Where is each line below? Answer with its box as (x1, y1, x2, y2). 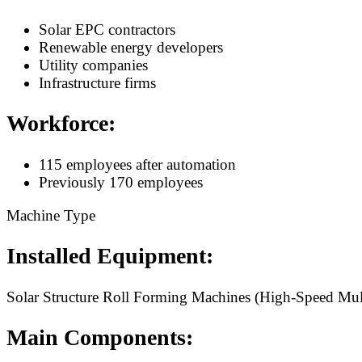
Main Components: (6, 325, 193, 351)
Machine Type (6, 206, 95, 224)
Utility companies (39, 56, 148, 74)
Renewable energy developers (39, 38, 223, 56)
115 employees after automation (39, 155, 236, 173)
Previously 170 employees (39, 173, 203, 191)
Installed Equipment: (6, 243, 213, 269)
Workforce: (6, 111, 116, 137)
